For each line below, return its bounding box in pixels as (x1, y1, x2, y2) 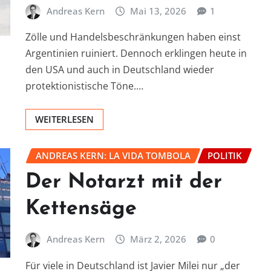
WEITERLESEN (35, 113, 94, 126)
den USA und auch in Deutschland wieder (25, 63, 214, 77)
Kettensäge (25, 198, 137, 220)
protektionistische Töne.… (25, 79, 143, 93)
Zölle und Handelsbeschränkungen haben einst (25, 30, 241, 44)
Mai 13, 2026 (130, 4, 187, 17)
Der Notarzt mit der (25, 171, 222, 193)
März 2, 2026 (130, 232, 187, 245)
